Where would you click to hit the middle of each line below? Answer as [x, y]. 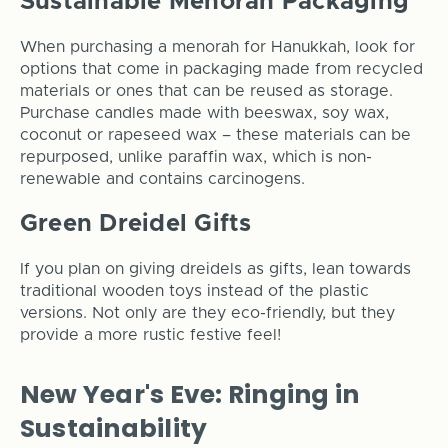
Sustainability [113, 428]
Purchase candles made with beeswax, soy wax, [204, 113]
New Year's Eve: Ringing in [189, 394]
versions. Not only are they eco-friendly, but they [207, 313]
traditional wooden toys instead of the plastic [194, 291]
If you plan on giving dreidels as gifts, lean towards [215, 269]
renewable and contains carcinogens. [162, 179]
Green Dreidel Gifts [135, 224]
